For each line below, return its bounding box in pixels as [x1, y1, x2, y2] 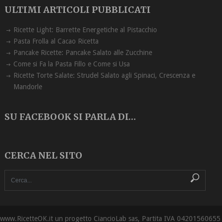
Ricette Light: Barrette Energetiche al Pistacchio [13, 26, 157, 34]
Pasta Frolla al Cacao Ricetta [13, 37, 99, 46]
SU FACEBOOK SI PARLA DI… [4, 111, 136, 123]
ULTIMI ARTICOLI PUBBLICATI [4, 4, 151, 16]
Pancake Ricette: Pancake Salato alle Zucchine [13, 49, 152, 57]
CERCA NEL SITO [4, 150, 82, 162]
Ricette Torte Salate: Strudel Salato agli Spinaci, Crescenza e [13, 71, 195, 80]
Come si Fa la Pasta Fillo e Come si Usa [13, 60, 130, 68]
